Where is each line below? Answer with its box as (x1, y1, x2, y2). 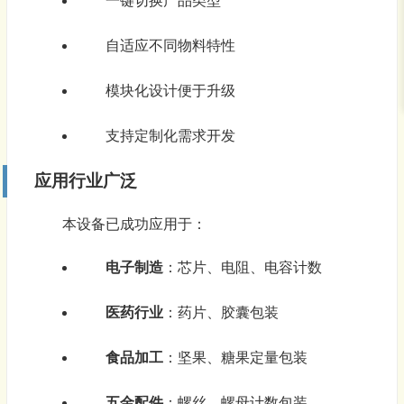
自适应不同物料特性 (105, 38, 235, 54)
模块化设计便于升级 (105, 83, 235, 99)
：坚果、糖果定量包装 (162, 350, 308, 366)
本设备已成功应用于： (61, 216, 207, 233)
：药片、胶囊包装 (162, 305, 279, 321)
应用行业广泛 (33, 171, 137, 191)
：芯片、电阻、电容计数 (162, 260, 322, 276)
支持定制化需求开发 (105, 128, 235, 144)
